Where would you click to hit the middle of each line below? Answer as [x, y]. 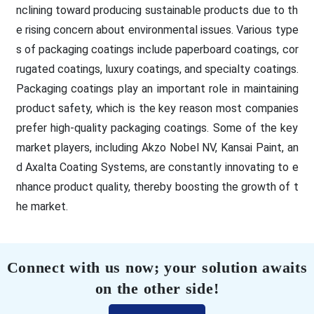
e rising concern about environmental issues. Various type [157, 29]
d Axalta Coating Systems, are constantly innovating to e [157, 167]
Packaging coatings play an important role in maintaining [157, 88]
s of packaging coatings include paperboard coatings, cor [157, 49]
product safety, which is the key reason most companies [157, 108]
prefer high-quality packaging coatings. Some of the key [157, 128]
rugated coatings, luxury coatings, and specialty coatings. [157, 69]
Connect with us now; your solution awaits [157, 267]
